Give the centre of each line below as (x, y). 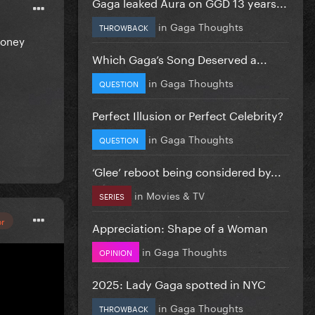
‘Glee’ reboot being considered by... (187, 170)
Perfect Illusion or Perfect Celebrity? (188, 114)
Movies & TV (175, 194)
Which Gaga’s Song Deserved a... (180, 58)
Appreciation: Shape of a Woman (180, 226)
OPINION (116, 251)
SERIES (112, 195)
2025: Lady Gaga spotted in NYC (179, 283)
